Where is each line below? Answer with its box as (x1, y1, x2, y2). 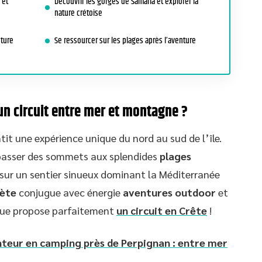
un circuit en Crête (116, 204, 207, 217)
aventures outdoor (123, 185, 216, 199)
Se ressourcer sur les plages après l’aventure (54, 34, 196, 47)
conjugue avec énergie (16, 185, 123, 199)
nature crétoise (54, 6, 102, 20)
